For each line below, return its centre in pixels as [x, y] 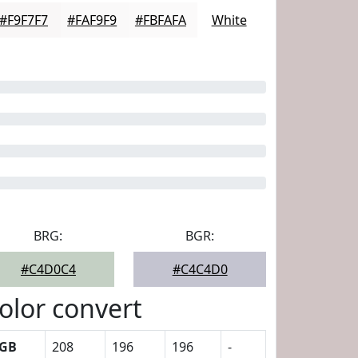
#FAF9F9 [92, 20]
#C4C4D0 [200, 269]
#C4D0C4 [48, 269]
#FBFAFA [160, 20]
